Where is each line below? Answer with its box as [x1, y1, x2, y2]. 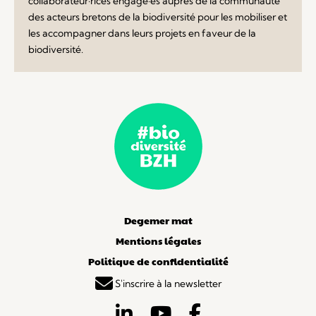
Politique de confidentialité [87, 253, 229, 268]
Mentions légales [115, 233, 201, 248]
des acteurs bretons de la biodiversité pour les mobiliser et [28, 10, 287, 23]
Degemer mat [123, 212, 193, 227]
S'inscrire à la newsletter [112, 277, 221, 291]
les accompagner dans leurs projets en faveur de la [28, 26, 256, 39]
